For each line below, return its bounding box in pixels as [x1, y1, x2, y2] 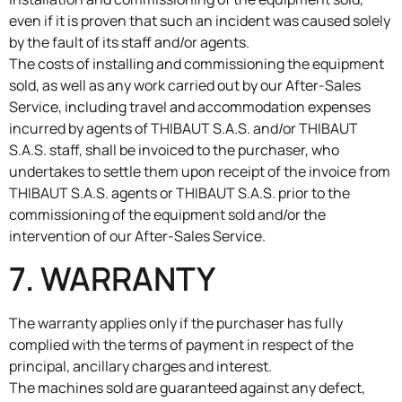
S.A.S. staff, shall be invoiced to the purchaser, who [9, 139, 339, 160]
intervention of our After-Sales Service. [9, 225, 266, 246]
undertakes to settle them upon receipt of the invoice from [9, 161, 390, 181]
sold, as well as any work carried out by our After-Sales [9, 74, 361, 95]
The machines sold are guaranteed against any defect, [9, 378, 365, 398]
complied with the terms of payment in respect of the [9, 335, 354, 355]
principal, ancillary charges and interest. [9, 356, 272, 377]
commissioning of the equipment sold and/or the [9, 204, 326, 224]
